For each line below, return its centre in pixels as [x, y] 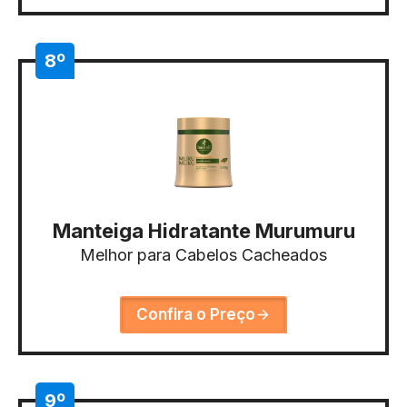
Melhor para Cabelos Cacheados [203, 254]
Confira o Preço [196, 314]
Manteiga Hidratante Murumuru [203, 230]
